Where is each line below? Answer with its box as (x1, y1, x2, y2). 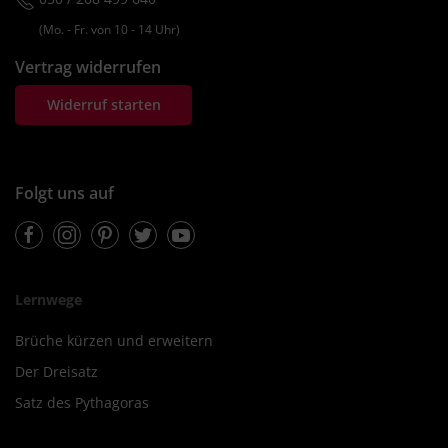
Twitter (133, 214, 180, 234)
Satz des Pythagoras (15, 392, 149, 412)
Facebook (19, 214, 81, 234)
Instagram (57, 214, 125, 234)
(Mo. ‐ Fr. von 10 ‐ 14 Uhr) (15, 20, 180, 38)
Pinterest (95, 214, 155, 234)
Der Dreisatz (15, 361, 98, 381)
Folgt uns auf (15, 181, 114, 204)
